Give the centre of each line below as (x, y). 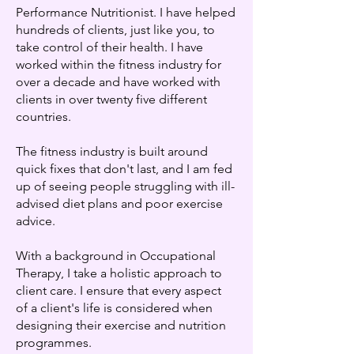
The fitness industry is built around (112, 151)
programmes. (55, 343)
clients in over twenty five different (111, 99)
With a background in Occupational (116, 256)
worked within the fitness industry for (119, 64)
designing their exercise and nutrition (121, 325)
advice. (37, 221)
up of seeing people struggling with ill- (125, 186)
